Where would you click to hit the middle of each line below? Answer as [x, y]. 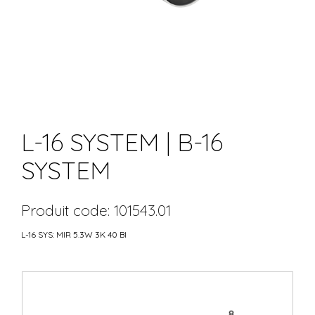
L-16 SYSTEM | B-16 [122, 142]
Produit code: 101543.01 [96, 210]
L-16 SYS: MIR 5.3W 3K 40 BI [74, 234]
